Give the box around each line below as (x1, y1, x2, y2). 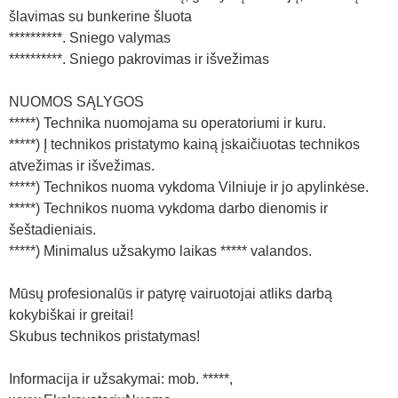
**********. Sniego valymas (9, 29, 171, 45)
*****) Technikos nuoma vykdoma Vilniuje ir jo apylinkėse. (9, 179, 369, 195)
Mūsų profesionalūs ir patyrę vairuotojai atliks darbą (9, 285, 332, 301)
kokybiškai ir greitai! (9, 306, 133, 322)
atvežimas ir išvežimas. (9, 157, 155, 173)
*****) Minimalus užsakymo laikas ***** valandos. (9, 243, 312, 259)
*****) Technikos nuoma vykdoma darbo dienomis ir (9, 200, 328, 216)
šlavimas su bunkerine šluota (9, 8, 192, 24)
